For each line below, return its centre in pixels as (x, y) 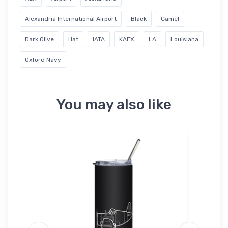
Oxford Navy (43, 59)
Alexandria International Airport (71, 19)
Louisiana (184, 39)
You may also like (114, 104)
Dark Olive (39, 39)
